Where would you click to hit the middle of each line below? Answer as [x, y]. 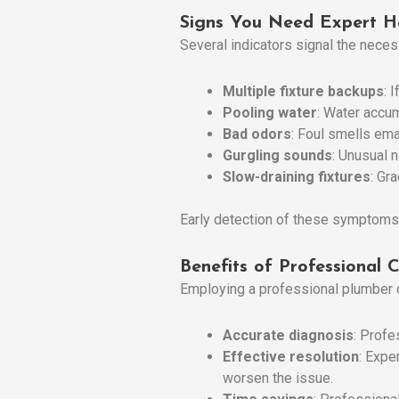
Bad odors [257, 134]
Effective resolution [291, 356]
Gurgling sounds [277, 155]
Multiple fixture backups [303, 91]
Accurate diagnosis [288, 335]
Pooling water [270, 112]
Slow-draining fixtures [297, 176]
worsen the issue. [278, 378]
